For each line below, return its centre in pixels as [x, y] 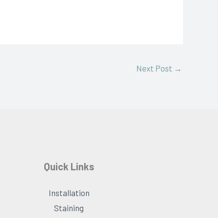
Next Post [155, 68]
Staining [69, 208]
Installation [69, 193]
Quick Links [69, 167]
